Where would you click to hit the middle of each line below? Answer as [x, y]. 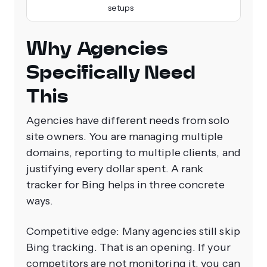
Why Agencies [97, 49]
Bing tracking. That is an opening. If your [128, 248]
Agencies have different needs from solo [128, 121]
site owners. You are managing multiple [125, 137]
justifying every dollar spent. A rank [115, 169]
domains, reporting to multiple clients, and [133, 153]
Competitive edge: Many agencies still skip [133, 232]
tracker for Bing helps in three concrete [125, 185]
